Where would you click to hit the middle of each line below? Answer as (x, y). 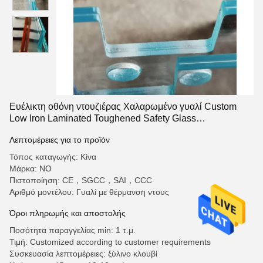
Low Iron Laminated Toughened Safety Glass (103, 118)
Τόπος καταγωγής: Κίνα (53, 157)
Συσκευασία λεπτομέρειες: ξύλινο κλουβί (83, 254)
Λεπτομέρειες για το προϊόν (60, 140)
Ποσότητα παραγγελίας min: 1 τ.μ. (73, 230)
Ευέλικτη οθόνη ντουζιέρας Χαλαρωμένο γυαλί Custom (123, 107)
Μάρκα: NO (31, 168)
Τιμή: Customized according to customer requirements (110, 242)
